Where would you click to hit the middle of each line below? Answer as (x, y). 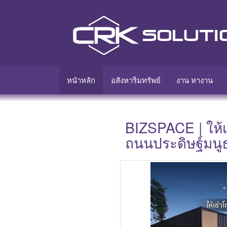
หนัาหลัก (81, 80)
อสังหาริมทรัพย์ (136, 80)
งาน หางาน (195, 80)
